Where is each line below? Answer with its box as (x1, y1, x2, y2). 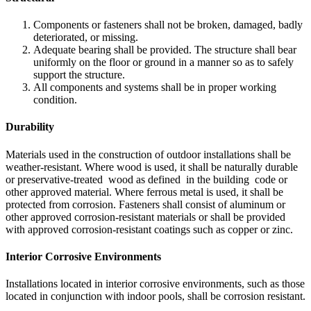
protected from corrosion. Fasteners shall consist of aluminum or (6, 198, 285, 210)
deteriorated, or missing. (33, 31, 138, 44)
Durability (6, 121, 54, 133)
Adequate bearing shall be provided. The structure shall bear (33, 44, 296, 56)
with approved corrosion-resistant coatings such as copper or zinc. (6, 223, 293, 235)
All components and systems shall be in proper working (33, 81, 276, 94)
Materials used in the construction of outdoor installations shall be (6, 148, 291, 160)
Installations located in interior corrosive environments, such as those (6, 278, 305, 290)
